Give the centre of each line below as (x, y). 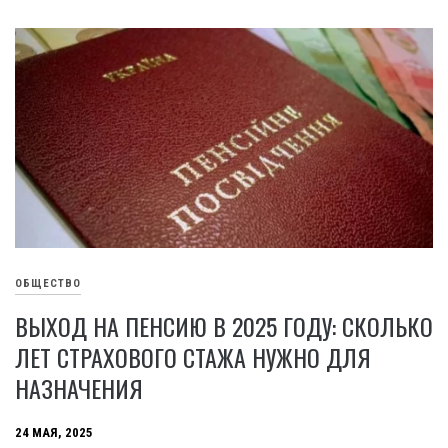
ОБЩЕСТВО (48, 284)
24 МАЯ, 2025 (54, 433)
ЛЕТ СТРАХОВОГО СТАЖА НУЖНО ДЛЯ (193, 356)
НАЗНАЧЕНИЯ (79, 387)
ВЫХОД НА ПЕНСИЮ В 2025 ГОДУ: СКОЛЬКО (224, 325)
